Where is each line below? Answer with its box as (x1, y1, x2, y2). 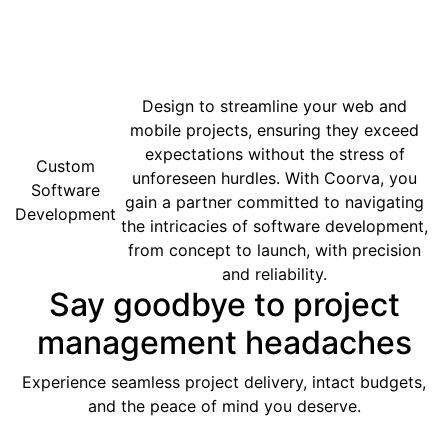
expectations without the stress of (144, 144, 405, 164)
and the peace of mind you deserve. (87, 396, 361, 416)
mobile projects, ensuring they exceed (130, 120, 419, 140)
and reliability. (222, 264, 327, 284)
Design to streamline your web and (142, 96, 407, 116)
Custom (36, 156, 95, 176)
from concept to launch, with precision (128, 240, 421, 260)
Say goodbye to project (48, 285, 400, 324)
